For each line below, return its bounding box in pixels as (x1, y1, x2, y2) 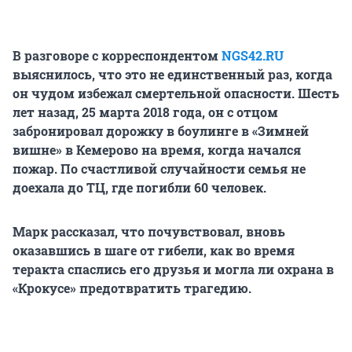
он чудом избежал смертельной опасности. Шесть (13, 85, 339, 102)
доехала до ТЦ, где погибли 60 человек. (13, 179, 266, 196)
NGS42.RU (222, 47, 284, 64)
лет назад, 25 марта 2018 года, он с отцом (13, 104, 278, 121)
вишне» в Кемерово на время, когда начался (13, 141, 301, 159)
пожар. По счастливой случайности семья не (13, 160, 306, 178)
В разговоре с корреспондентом (13, 47, 222, 64)
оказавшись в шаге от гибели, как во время (13, 242, 295, 259)
